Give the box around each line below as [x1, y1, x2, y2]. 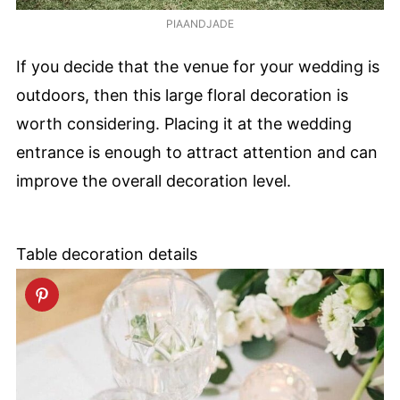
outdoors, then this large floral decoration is [16, 85, 348, 104]
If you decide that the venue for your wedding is [16, 56, 379, 76]
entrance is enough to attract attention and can [16, 142, 378, 162]
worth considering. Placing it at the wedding [16, 113, 352, 133]
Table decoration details [16, 244, 197, 263]
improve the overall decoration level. [16, 171, 291, 190]
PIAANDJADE [166, 17, 234, 31]
